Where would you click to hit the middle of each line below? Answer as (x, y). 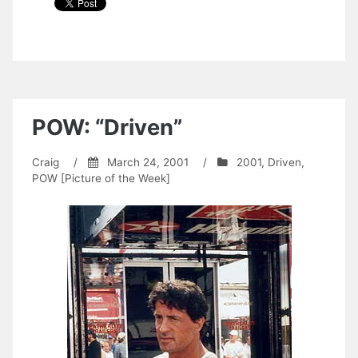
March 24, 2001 (147, 163)
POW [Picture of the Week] (101, 179)
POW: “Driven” (107, 127)
